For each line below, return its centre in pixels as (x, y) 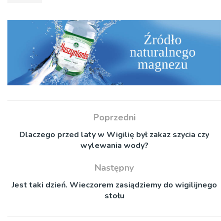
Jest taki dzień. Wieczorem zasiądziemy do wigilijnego (114, 185)
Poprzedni (114, 117)
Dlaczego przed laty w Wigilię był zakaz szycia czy (114, 134)
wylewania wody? (114, 145)
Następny (114, 167)
